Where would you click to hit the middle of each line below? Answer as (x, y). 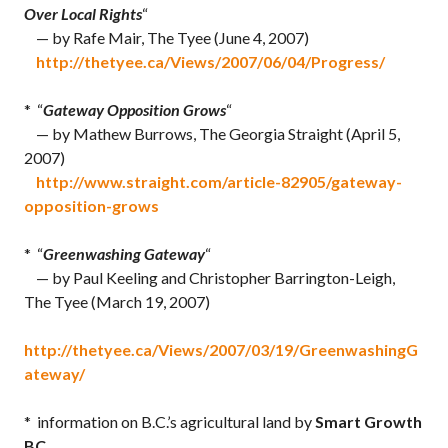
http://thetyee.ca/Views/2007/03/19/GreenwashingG (221, 349)
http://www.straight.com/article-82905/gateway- (219, 181)
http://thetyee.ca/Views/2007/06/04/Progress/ (210, 61)
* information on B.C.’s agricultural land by (169, 421)
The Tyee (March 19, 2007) (117, 301)
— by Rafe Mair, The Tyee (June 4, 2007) (166, 37)
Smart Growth (368, 421)
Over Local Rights (83, 13)
